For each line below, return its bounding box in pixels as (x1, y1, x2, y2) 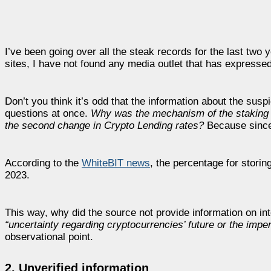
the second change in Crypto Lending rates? (5, 119, 207, 131)
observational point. (5, 230, 93, 243)
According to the (5, 157, 82, 169)
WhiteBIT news (82, 157, 150, 169)
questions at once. (5, 107, 91, 119)
